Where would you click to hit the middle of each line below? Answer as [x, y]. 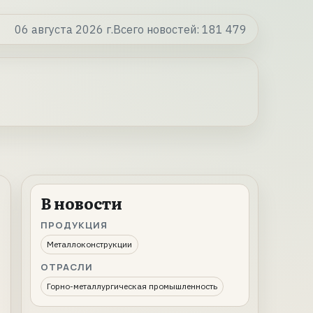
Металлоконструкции [89, 244]
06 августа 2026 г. [64, 29]
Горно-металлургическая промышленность [132, 286]
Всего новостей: [158, 29]
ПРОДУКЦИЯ [74, 225]
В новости [81, 203]
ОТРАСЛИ [67, 267]
